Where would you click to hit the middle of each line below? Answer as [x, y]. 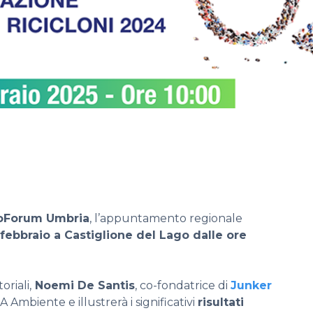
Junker [251, 285]
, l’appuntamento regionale [166, 218]
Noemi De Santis [83, 285]
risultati [221, 302]
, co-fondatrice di [183, 285]
